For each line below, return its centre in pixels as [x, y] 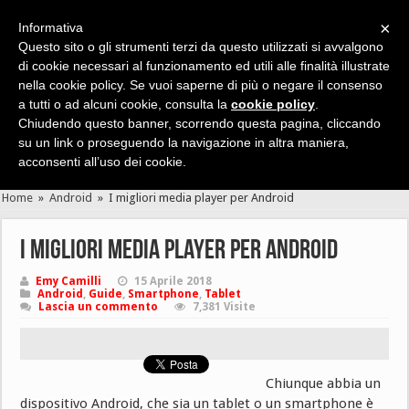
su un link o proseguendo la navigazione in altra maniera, [184, 142]
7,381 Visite [225, 307]
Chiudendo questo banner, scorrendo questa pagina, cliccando [199, 123]
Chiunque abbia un [324, 383]
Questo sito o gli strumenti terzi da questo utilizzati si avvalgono [201, 47]
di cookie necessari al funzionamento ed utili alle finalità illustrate [204, 66]
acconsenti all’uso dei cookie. [102, 162]
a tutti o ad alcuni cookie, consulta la [125, 104]
